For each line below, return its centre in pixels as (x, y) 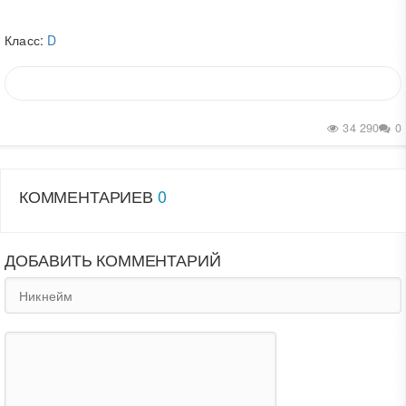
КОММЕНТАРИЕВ (88, 195)
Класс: (26, 40)
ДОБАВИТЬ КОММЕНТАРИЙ (113, 259)
